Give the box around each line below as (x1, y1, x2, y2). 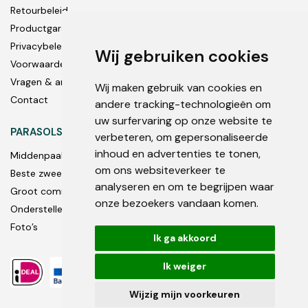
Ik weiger (163, 260, 207, 272)
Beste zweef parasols (10, 166, 107, 179)
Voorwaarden (10, 58, 71, 71)
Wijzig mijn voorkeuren (129, 288, 241, 300)
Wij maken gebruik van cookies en (94, 80, 262, 95)
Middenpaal (10, 148, 63, 162)
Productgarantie (10, 22, 84, 35)
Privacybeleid (10, 40, 70, 53)
